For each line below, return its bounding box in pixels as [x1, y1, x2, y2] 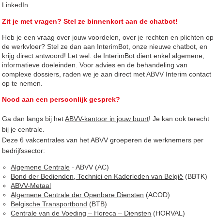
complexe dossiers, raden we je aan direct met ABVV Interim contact [2, 70, 212, 78]
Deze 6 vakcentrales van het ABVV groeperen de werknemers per [2, 136, 204, 144]
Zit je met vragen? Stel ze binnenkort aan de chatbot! [2, 17, 178, 26]
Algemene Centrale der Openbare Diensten [11, 191, 144, 199]
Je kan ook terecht [153, 115, 210, 123]
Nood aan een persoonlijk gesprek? [2, 95, 121, 104]
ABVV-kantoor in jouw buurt [65, 115, 149, 123]
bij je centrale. [2, 125, 45, 134]
